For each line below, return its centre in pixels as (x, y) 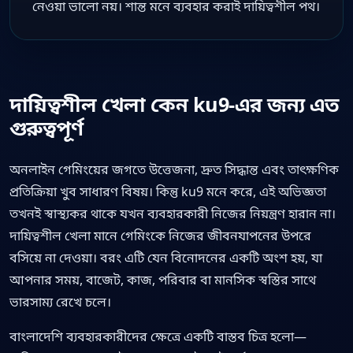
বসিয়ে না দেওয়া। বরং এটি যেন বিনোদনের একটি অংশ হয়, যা (166, 257)
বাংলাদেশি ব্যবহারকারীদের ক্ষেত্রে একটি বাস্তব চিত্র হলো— (158, 336)
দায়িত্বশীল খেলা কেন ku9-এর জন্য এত (174, 104)
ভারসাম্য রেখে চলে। (60, 301)
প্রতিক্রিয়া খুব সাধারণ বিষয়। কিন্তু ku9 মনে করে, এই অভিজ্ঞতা (168, 191)
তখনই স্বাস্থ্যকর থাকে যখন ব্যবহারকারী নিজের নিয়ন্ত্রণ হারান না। (173, 213)
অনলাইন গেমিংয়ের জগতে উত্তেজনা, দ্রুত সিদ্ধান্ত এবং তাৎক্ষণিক (174, 169)
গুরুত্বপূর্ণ (46, 127)
